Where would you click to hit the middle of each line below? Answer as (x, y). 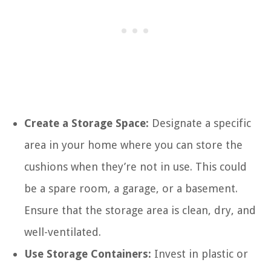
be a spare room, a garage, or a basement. (131, 188)
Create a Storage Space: (87, 123)
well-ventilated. (63, 232)
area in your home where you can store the (133, 145)
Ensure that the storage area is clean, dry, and (140, 210)
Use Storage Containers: (88, 253)
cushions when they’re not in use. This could (135, 166)
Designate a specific (200, 123)
